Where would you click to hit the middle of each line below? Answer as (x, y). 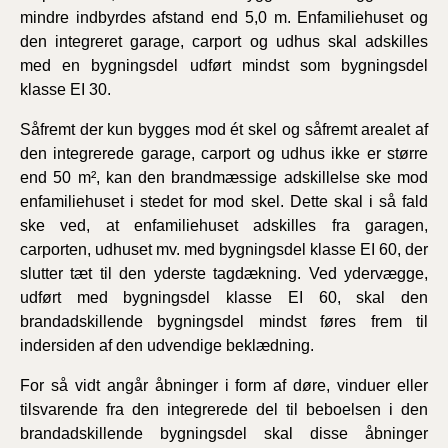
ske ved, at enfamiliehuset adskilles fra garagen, (224, 225)
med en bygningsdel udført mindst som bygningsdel (224, 65)
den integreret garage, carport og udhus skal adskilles (224, 41)
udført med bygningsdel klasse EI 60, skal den (224, 297)
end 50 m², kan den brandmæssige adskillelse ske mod (224, 177)
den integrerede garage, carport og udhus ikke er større (224, 153)
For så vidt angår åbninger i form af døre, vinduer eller (224, 385)
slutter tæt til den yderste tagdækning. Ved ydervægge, (224, 273)
